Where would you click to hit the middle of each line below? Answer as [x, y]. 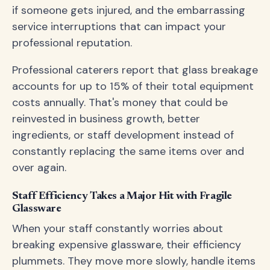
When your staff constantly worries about [118, 228]
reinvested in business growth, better [106, 119]
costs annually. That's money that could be [120, 102]
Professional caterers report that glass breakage [135, 70]
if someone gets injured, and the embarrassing [129, 10]
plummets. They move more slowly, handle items [134, 261]
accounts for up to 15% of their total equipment [133, 86]
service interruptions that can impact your [119, 27]
